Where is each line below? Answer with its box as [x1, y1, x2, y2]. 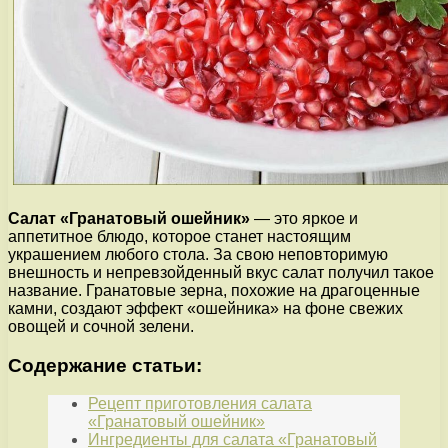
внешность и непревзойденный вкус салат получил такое [8, 263, 434, 281]
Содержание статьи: [8, 354, 202, 376]
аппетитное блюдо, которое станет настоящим [8, 227, 351, 245]
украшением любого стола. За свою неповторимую [8, 245, 388, 263]
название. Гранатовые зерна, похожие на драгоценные [8, 281, 420, 299]
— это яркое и [250, 209, 358, 227]
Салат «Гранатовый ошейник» [8, 209, 250, 227]
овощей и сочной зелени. [8, 317, 194, 335]
